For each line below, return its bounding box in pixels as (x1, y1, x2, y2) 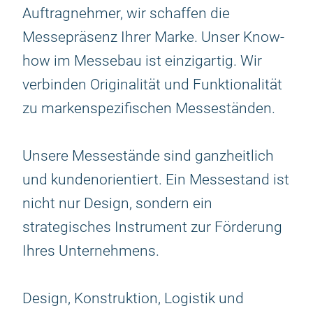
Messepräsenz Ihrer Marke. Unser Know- (22, 29, 284, 45)
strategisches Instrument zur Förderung (22, 219, 282, 235)
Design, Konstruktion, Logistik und (22, 290, 244, 307)
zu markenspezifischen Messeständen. (22, 100, 275, 117)
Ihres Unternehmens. (22, 242, 159, 259)
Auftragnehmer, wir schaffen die (22, 5, 230, 22)
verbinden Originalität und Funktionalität (22, 76, 282, 93)
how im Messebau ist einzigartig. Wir (22, 52, 262, 69)
